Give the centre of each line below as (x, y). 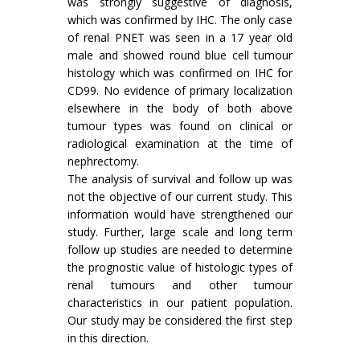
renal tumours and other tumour (180, 285)
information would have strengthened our (180, 215)
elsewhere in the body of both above (180, 108)
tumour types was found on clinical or (180, 126)
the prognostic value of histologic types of (180, 268)
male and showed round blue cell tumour (180, 55)
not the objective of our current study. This (180, 197)
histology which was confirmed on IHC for (180, 73)
